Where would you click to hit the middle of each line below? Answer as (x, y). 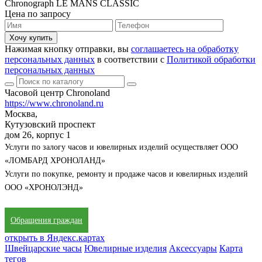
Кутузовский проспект (50, 124)
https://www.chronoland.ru (54, 103)
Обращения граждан (46, 220)
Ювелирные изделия (125, 248)
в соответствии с (131, 59)
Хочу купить (31, 37)
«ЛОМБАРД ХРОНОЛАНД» (55, 160)
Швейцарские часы (43, 248)
